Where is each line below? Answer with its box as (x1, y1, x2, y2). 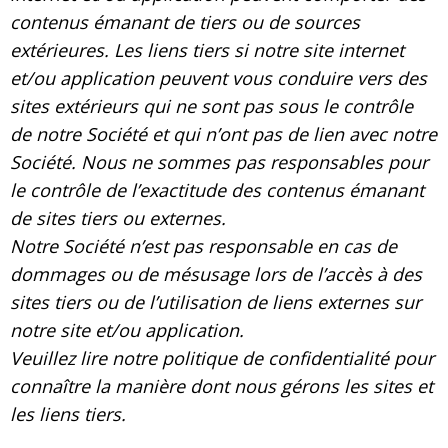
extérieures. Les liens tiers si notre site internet (10, 37, 404, 62)
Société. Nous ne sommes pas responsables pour (10, 149, 428, 174)
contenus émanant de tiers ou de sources (10, 9, 360, 34)
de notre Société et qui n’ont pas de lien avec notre (10, 121, 437, 146)
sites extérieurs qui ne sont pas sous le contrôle (10, 93, 413, 118)
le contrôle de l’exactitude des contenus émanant (10, 177, 424, 202)
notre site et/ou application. (10, 317, 244, 342)
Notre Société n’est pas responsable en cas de (10, 233, 397, 258)
